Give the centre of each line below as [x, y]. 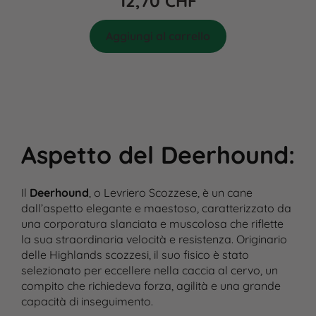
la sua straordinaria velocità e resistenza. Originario [154, 239]
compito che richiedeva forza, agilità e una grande [151, 286]
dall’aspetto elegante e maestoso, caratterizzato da [156, 208]
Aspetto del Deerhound [154, 155]
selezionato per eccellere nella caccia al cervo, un [149, 271]
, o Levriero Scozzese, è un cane [170, 193]
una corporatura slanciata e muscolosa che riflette [152, 224]
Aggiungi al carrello [158, 36]
